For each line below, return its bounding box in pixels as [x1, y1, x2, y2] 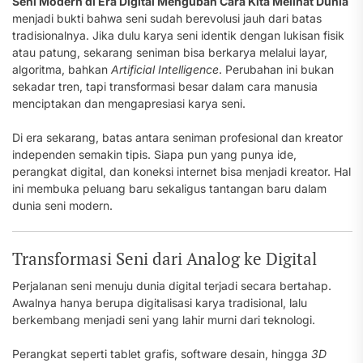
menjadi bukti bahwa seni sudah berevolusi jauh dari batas [12, 11, 322, 25]
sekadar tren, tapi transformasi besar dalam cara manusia [12, 79, 318, 93]
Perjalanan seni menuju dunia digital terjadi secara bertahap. [12, 279, 331, 293]
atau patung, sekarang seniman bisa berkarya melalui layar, [12, 45, 327, 59]
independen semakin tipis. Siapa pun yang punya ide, [12, 147, 297, 161]
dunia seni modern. [12, 199, 113, 212]
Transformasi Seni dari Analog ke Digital [12, 247, 317, 270]
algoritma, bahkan [12, 62, 111, 76]
